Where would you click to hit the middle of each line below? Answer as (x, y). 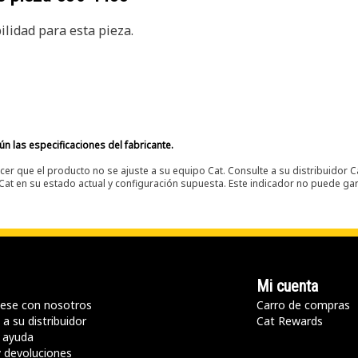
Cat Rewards (290, 321)
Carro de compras (303, 305)
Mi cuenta (287, 286)
